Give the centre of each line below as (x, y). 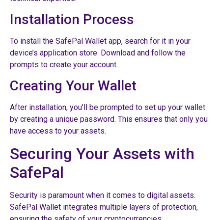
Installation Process (72, 19)
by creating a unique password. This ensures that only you (109, 119)
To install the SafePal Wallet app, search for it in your (100, 41)
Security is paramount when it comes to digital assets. (103, 195)
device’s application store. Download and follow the (98, 53)
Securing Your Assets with (102, 153)
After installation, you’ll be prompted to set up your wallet (108, 108)
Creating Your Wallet (73, 86)
